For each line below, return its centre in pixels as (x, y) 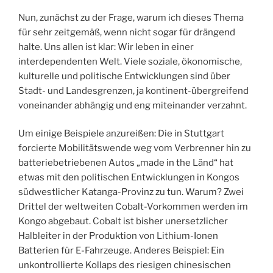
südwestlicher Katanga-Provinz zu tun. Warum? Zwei (131, 192)
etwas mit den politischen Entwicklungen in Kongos (129, 178)
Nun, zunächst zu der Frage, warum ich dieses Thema (131, 17)
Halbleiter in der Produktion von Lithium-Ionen (118, 236)
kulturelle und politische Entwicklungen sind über (124, 76)
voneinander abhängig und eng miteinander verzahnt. (133, 105)
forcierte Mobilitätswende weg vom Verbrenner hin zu (135, 148)
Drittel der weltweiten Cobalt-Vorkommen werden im (133, 207)
